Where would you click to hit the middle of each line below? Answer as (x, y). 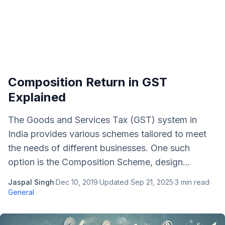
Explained (37, 97)
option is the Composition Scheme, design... (99, 162)
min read (194, 182)
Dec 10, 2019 (77, 182)
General (21, 192)
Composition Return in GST (88, 82)
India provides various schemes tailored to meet (107, 134)
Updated (115, 182)
